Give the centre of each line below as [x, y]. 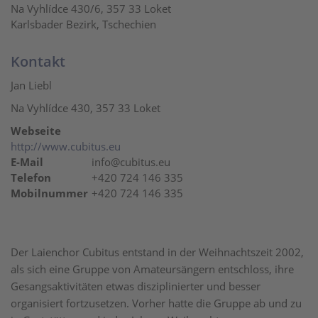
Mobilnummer [49, 193]
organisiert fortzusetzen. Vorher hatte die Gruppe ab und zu [156, 303]
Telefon [31, 177]
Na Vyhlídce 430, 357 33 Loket [86, 108]
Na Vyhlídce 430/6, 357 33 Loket [91, 9]
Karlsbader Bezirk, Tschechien [83, 24]
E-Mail [27, 162]
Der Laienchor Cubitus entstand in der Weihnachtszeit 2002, [157, 252]
